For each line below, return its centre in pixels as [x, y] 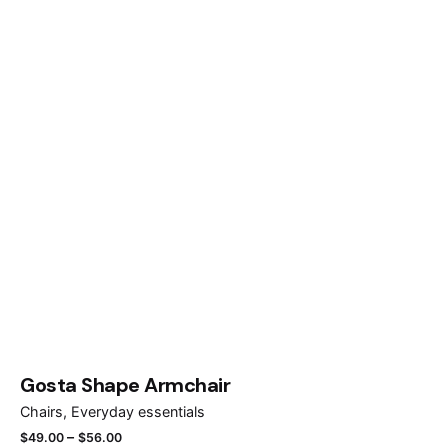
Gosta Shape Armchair [125, 385]
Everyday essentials [138, 411]
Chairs [41, 411]
